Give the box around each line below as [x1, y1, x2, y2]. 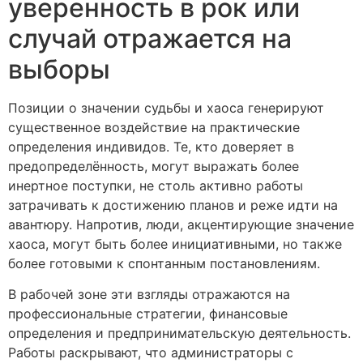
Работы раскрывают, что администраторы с [8, 344, 293, 361]
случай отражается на [8, 22, 292, 54]
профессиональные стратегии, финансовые [8, 305, 288, 322]
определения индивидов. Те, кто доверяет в [8, 138, 294, 155]
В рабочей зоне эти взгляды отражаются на [8, 285, 290, 302]
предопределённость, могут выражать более [8, 157, 299, 174]
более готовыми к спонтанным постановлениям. [8, 254, 320, 271]
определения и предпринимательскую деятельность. [8, 324, 351, 341]
